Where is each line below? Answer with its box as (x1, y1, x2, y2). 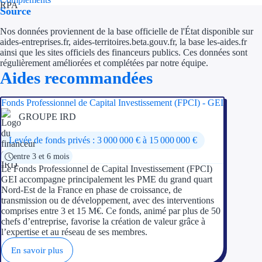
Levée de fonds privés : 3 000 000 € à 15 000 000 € (8, 135, 197, 145)
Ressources (147, 21, 192, 31)
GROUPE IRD (19, 111, 76, 122)
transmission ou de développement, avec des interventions (1, 195, 214, 205)
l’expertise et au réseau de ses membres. (1, 226, 147, 237)
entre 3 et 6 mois (13, 151, 69, 161)
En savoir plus (11, 245, 63, 255)
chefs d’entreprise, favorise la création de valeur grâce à (1, 216, 205, 226)
